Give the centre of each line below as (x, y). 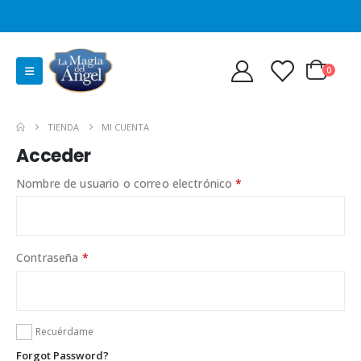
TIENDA (64, 127)
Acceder (54, 156)
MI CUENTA (126, 127)
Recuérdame (64, 332)
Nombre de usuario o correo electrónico (126, 183)
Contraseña (49, 258)
